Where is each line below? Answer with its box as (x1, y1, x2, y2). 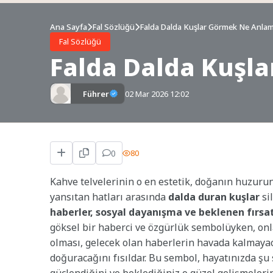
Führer (83, 88, 109, 99)
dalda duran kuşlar (168, 190, 260, 204)
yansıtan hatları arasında (50, 190, 168, 204)
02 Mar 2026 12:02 (125, 88, 189, 99)
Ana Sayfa (50, 21, 87, 33)
